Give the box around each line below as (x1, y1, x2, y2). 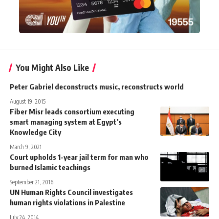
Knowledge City (10, 127, 61, 136)
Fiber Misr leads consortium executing (10, 107, 134, 116)
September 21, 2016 (10, 178, 53, 186)
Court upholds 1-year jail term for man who (10, 152, 149, 161)
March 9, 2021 (10, 143, 42, 151)
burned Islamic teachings (10, 162, 90, 172)
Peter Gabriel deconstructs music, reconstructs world (10, 82, 184, 91)
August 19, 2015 (10, 97, 45, 105)
